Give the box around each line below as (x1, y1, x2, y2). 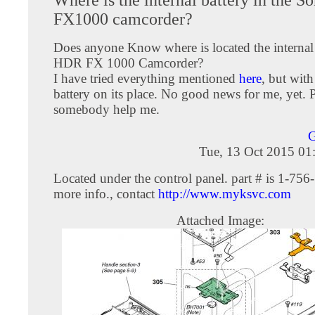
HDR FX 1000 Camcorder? (53, 55, 203, 70)
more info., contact (53, 186, 158, 201)
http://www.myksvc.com (158, 186, 291, 201)
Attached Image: (176, 212, 264, 228)
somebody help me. (53, 101, 160, 117)
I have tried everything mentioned (53, 70, 239, 86)
